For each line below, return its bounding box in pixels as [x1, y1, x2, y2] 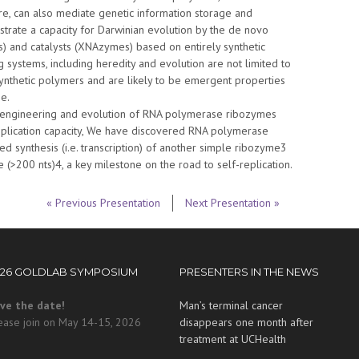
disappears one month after [179, 314, 313, 329]
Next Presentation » [184, 195, 280, 210]
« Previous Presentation [46, 195, 160, 210]
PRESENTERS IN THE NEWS [179, 264, 319, 278]
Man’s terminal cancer [179, 297, 283, 313]
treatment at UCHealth [179, 331, 286, 346]
